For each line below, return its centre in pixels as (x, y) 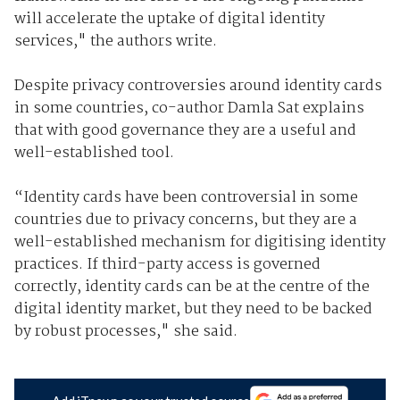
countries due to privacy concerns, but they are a (185, 220)
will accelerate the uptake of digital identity (169, 19)
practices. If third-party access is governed (167, 264)
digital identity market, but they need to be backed (193, 309)
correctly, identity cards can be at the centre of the (192, 287)
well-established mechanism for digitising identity (200, 242)
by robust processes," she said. (125, 331)
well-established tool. (94, 153)
